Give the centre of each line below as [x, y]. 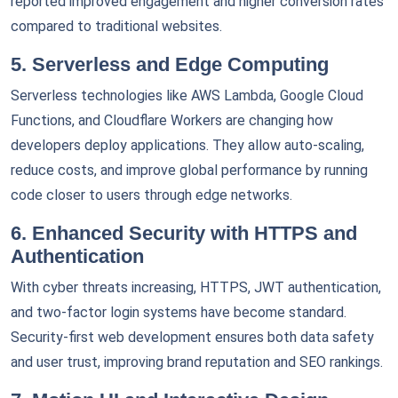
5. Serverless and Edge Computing [170, 64]
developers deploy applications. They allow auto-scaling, [187, 145]
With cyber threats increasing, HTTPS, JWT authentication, [196, 287]
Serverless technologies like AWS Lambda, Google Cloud [187, 96]
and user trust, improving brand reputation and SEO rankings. [197, 362]
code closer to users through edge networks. [151, 195]
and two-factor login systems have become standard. [179, 312]
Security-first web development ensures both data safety [192, 337]
